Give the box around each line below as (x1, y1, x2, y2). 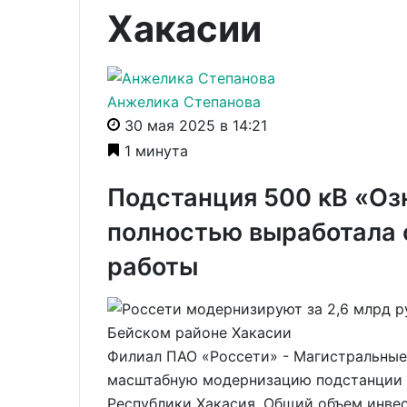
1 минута (120, 141, 188, 160)
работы (107, 251, 198, 282)
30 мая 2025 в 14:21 (120, 115, 267, 134)
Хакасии (107, 6, 262, 51)
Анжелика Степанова (107, 92, 261, 111)
